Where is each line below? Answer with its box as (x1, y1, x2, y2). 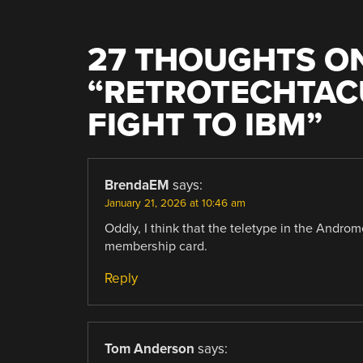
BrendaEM (104, 176, 169, 194)
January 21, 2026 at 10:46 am (104, 196, 246, 210)
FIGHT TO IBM (87, 105, 306, 145)
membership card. (104, 237, 207, 254)
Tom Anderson (104, 340, 194, 357)
